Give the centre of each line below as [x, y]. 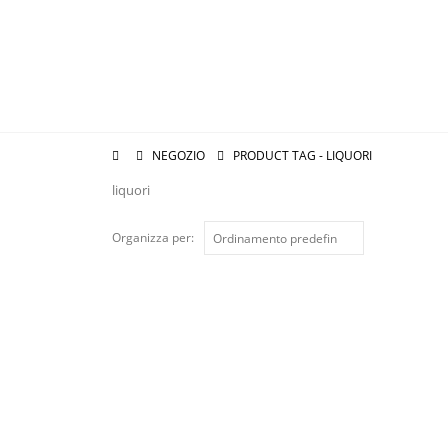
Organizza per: [153, 237]
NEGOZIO [178, 155]
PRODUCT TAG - [279, 155]
